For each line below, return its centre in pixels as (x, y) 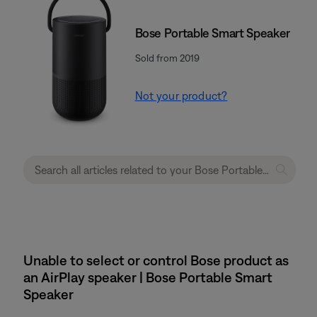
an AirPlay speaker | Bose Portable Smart (148, 277)
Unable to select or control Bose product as (156, 260)
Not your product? (181, 95)
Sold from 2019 (167, 58)
